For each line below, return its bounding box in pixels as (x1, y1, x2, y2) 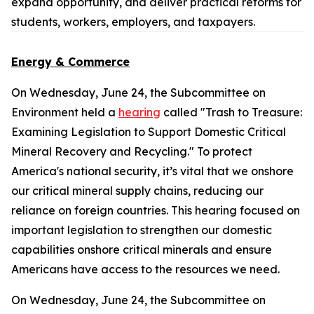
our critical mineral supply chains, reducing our (11, 184, 264, 198)
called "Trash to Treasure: (161, 105, 302, 119)
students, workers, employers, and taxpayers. (11, 15, 258, 29)
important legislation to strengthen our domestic (11, 223, 272, 237)
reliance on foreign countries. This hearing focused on (11, 203, 300, 217)
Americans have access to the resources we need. (11, 262, 280, 276)
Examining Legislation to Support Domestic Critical (11, 125, 286, 139)
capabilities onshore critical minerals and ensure (11, 243, 272, 257)
